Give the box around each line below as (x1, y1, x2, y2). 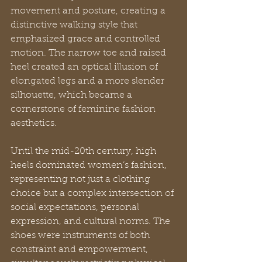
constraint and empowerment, (11, 244, 150, 254)
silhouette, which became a (11, 90, 135, 100)
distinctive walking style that (11, 20, 140, 30)
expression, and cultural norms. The (11, 216, 173, 226)
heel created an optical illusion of (11, 62, 160, 72)
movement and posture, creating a (11, 6, 168, 16)
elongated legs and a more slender (11, 76, 167, 86)
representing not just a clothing (11, 174, 153, 184)
